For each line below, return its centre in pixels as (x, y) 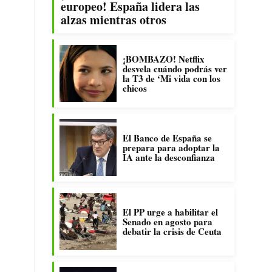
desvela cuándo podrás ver (175, 69)
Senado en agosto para (168, 222)
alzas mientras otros (114, 20)
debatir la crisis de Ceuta (172, 231)
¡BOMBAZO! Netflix (164, 59)
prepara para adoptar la (171, 148)
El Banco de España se (167, 138)
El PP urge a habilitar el (170, 212)
